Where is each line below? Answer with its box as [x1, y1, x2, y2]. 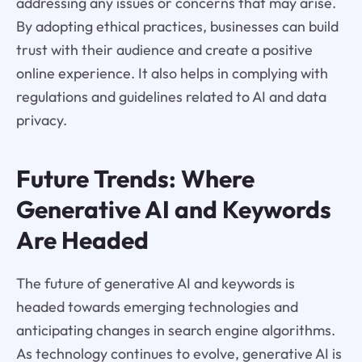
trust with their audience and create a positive [15, 40, 313, 59]
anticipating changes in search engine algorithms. [15, 321, 335, 340]
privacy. [15, 110, 67, 129]
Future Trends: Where [15, 163, 255, 195]
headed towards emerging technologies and [15, 297, 298, 317]
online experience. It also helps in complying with [15, 63, 328, 82]
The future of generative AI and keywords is [15, 274, 295, 293]
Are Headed [15, 225, 149, 256]
